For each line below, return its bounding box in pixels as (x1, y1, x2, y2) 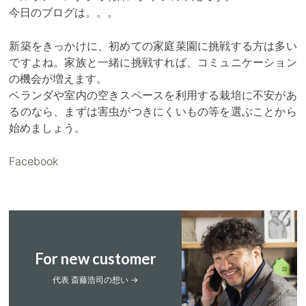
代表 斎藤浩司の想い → (53, 274, 139, 285)
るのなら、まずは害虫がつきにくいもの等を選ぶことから (9, 105, 297, 118)
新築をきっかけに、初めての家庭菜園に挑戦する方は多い (9, 39, 297, 53)
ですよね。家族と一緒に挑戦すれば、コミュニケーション (9, 55, 297, 69)
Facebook (9, 154, 59, 168)
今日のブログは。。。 (9, 5, 119, 19)
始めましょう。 (9, 121, 86, 135)
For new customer (34, 249, 156, 268)
